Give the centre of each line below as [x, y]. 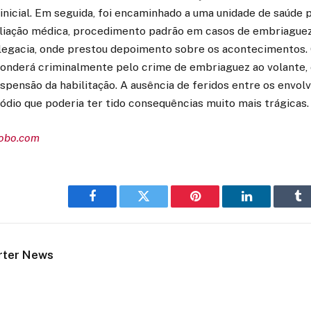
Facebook [116, 207]
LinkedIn [268, 207]
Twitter [161, 207]
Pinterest [216, 207]
